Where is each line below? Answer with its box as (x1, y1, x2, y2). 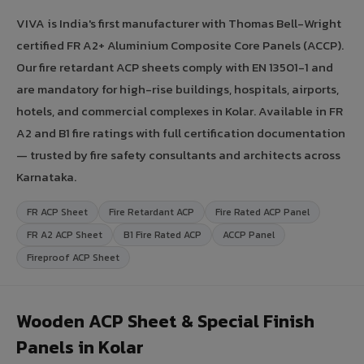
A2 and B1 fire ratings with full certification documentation (16, 123, 345, 142)
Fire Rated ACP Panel (215, 204, 310, 219)
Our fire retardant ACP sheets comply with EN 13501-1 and (16, 57, 333, 76)
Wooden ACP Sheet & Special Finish (16, 307, 314, 335)
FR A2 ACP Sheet (27, 227, 102, 242)
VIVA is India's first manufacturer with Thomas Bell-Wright (16, 13, 341, 32)
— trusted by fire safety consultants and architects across (16, 145, 340, 164)
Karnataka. (16, 167, 76, 186)
